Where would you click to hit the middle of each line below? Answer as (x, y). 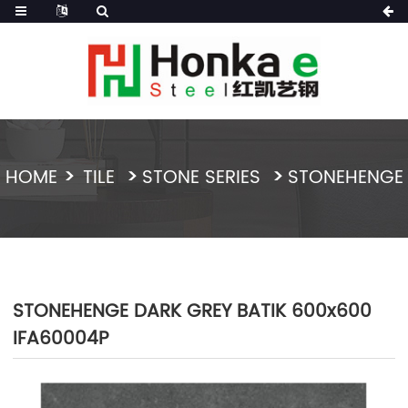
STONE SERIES (204, 178)
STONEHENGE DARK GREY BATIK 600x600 (193, 312)
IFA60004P (61, 340)
